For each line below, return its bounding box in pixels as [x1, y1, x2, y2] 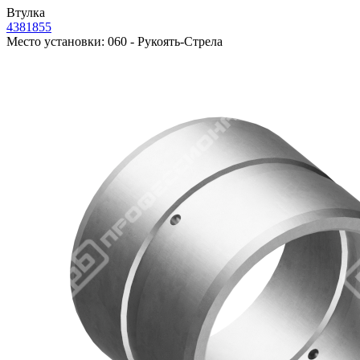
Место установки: [6, 35, 104, 49]
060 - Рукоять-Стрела [104, 35, 223, 49]
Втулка [6, 6, 45, 20]
